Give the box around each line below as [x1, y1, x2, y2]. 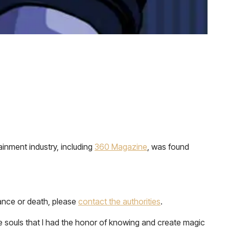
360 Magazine [95, 142, 147, 152]
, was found [147, 142, 189, 152]
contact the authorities [78, 196, 161, 207]
